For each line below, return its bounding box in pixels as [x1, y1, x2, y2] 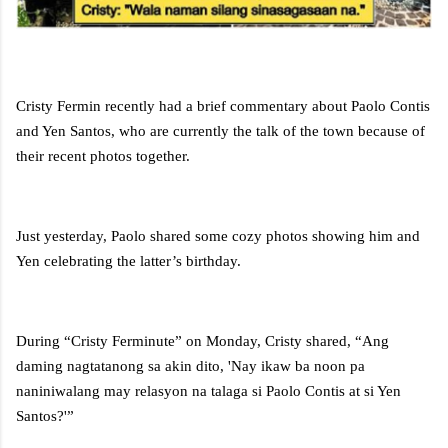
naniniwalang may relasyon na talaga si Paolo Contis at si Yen [16, 383, 401, 400]
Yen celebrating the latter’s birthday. [16, 253, 241, 270]
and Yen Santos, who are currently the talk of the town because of [16, 123, 425, 140]
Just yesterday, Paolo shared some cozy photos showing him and [16, 228, 420, 245]
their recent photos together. [16, 148, 190, 165]
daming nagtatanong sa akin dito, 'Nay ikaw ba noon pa [16, 358, 365, 375]
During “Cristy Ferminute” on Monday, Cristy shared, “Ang [16, 333, 389, 350]
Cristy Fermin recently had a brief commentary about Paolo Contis [16, 98, 430, 115]
